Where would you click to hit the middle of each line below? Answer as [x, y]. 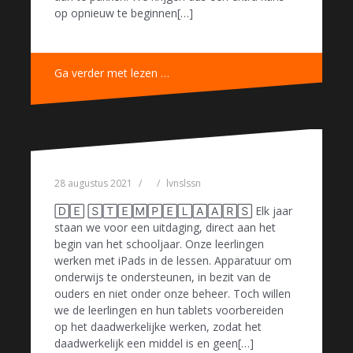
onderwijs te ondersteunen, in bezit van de [163, 277]
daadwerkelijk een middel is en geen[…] [154, 343]
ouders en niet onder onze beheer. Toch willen [173, 293]
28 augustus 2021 [93, 183]
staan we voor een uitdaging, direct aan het [165, 227]
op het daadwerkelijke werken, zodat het [158, 326]
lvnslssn [184, 183]
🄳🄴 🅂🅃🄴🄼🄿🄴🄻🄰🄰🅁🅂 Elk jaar [173, 210]
